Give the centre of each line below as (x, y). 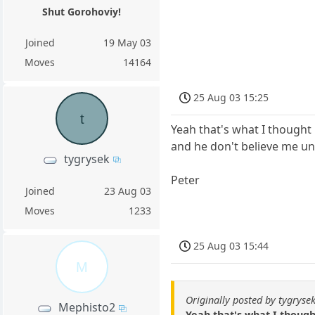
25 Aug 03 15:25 (231, 97)
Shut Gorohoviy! (82, 12)
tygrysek (87, 159)
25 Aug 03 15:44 (231, 246)
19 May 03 (128, 43)
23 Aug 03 (128, 191)
